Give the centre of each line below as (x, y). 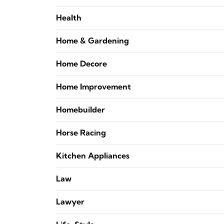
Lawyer (70, 201)
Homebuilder (80, 109)
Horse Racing (81, 132)
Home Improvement (93, 86)
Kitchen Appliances (93, 155)
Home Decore (81, 63)
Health (69, 17)
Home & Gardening (92, 40)
